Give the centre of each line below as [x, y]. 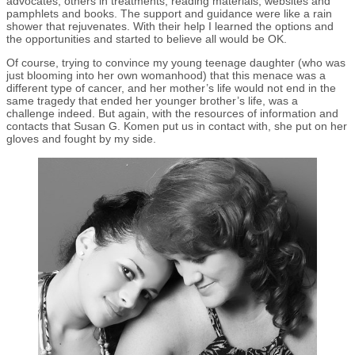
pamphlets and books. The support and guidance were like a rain [169, 14]
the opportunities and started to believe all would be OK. [147, 39]
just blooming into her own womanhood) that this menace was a [166, 76]
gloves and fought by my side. [81, 139]
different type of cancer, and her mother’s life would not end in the [171, 88]
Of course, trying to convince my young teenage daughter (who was [176, 63]
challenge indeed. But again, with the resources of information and [172, 114]
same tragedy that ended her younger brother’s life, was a [152, 101]
